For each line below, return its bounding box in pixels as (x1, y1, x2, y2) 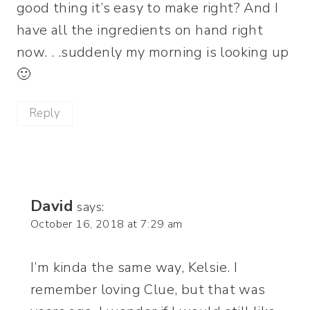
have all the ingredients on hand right (17, 20, 264, 39)
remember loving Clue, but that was (30, 280, 266, 299)
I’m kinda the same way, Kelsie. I (30, 257, 238, 277)
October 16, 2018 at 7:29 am (30, 216, 183, 232)
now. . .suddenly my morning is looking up (17, 42, 289, 62)
